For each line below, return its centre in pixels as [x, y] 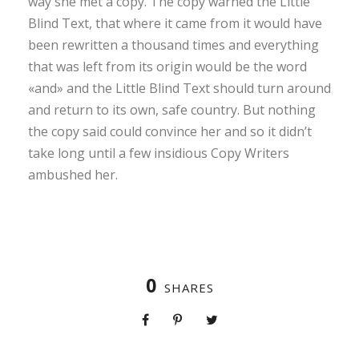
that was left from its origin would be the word [167, 67]
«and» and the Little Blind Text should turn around [179, 89]
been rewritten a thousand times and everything [173, 45]
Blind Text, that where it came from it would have [175, 24]
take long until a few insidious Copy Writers [159, 153]
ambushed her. [73, 175]
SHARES [189, 288]
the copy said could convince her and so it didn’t [170, 132]
